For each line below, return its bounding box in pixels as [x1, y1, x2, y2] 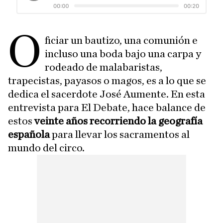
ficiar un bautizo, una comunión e [45, 35, 198, 46]
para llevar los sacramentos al [50, 129, 190, 140]
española [8, 129, 50, 140]
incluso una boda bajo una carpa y [45, 48, 202, 60]
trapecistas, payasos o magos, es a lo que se [8, 75, 206, 87]
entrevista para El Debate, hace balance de [8, 102, 206, 113]
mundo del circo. [8, 142, 85, 154]
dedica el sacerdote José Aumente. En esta [8, 89, 205, 100]
